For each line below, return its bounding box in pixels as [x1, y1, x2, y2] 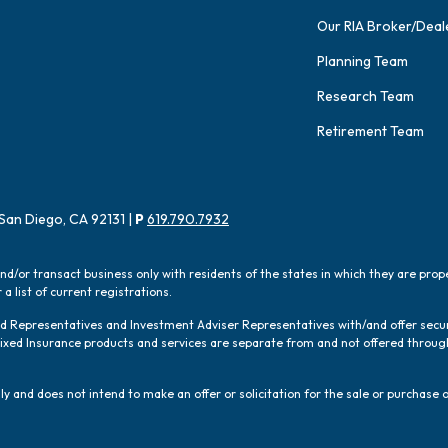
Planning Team [317, 52, 408, 71]
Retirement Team [317, 122, 424, 141]
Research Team [317, 87, 414, 106]
